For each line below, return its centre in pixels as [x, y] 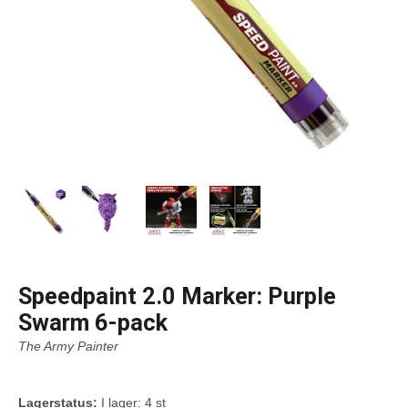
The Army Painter [68, 346]
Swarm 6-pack [93, 322]
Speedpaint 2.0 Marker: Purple [177, 296]
